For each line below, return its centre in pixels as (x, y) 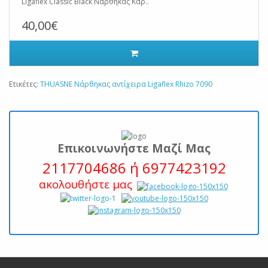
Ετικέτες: (25, 84)
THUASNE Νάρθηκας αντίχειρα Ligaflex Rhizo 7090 (126, 84)
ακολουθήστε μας (87, 184)
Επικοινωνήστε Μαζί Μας (134, 148)
